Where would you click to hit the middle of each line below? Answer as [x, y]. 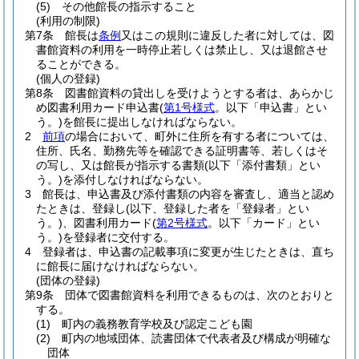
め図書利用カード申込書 [98, 107]
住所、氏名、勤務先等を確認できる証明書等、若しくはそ [182, 151]
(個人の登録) [68, 79]
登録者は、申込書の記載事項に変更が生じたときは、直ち [188, 252]
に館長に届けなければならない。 [120, 266]
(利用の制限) [68, 21]
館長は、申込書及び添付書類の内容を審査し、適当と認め [188, 194]
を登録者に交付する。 [119, 237]
